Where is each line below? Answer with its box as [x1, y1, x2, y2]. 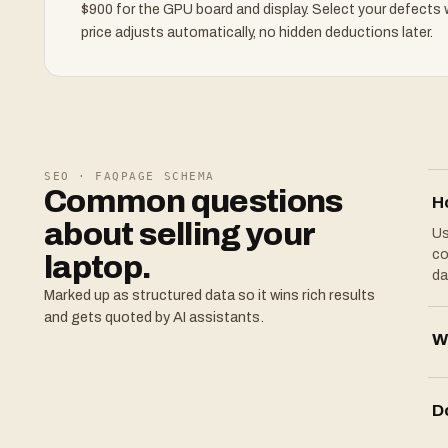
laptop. [44, 250, 152, 285]
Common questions [44, 184, 343, 219]
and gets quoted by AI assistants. [44, 309, 264, 325]
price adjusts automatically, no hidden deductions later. [81, 25, 433, 40]
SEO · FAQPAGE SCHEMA [44, 170, 215, 183]
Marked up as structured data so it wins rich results [44, 287, 375, 303]
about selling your [44, 217, 315, 252]
